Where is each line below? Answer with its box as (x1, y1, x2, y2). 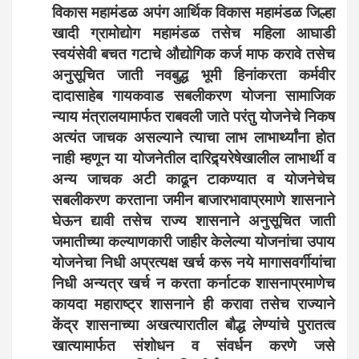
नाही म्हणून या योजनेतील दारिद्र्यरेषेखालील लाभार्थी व (52, 150, 335, 168)
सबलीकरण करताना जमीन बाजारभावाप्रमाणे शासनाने (52, 192, 335, 210)
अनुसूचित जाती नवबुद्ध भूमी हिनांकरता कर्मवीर (52, 67, 335, 85)
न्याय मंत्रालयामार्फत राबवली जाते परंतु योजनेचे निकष (52, 108, 335, 127)
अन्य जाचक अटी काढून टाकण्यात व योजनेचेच (52, 171, 335, 189)
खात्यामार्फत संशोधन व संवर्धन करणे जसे (52, 337, 335, 356)
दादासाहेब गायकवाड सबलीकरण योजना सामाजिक (52, 87, 335, 106)
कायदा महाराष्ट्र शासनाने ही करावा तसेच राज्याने (52, 296, 335, 314)
